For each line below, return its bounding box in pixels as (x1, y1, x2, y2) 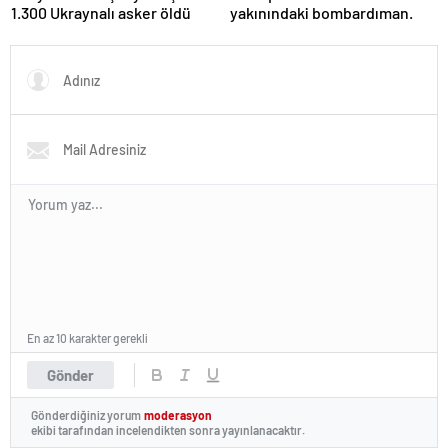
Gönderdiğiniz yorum (31, 408, 141, 423)
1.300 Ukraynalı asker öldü (11, 3, 191, 23)
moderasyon (144, 408, 212, 423)
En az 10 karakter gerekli (27, 331, 148, 346)
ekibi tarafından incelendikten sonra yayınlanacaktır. (31, 422, 305, 437)
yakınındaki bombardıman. (230, 3, 413, 23)
